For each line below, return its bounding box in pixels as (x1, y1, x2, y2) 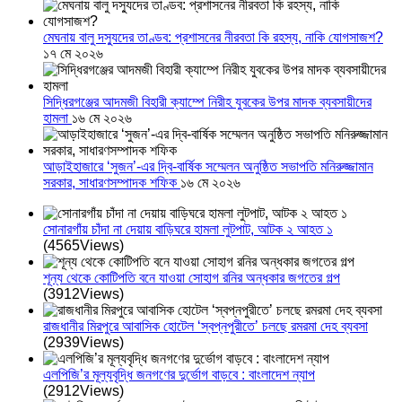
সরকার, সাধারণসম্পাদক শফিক (43, 175, 180, 191)
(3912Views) (43, 286, 124, 302)
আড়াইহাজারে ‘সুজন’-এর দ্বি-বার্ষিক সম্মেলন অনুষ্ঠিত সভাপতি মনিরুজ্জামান (43, 159, 373, 175)
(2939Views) (43, 335, 124, 351)
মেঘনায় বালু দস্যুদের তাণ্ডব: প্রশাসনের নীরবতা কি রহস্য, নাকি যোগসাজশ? (43, 30, 383, 46)
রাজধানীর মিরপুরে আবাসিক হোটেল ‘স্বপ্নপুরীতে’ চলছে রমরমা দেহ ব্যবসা (43, 319, 368, 335)
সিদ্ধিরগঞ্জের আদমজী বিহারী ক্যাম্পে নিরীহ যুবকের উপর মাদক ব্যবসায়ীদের (43, 94, 371, 110)
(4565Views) (43, 238, 124, 254)
